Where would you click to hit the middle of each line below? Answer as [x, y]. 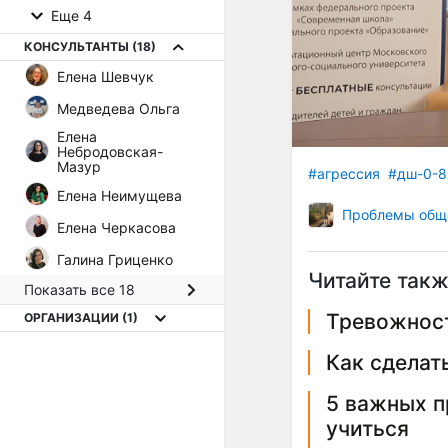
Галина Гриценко [115, 259]
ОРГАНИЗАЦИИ [73, 317]
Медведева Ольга [118, 108]
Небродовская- [110, 151]
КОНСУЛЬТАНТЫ [78, 46]
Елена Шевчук [105, 76]
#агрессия [344, 173]
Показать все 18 [79, 289]
